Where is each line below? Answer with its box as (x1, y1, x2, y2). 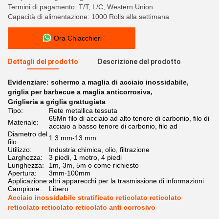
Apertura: (8, 169, 37, 177)
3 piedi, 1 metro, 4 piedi (49, 153, 122, 161)
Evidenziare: (8, 78, 51, 86)
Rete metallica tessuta (49, 107, 117, 114)
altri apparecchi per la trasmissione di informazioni (49, 177, 204, 185)
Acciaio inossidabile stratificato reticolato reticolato (8, 194, 181, 201)
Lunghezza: (8, 161, 44, 169)
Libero (49, 185, 68, 193)
